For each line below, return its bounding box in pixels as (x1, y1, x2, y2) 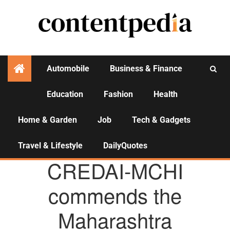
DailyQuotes (103, 141, 147, 150)
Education (47, 89, 83, 99)
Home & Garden (18, 115, 77, 125)
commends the (48, 180, 182, 209)
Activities (92, 96, 138, 111)
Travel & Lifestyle (18, 141, 83, 150)
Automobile (47, 64, 89, 73)
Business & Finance (110, 64, 182, 73)
